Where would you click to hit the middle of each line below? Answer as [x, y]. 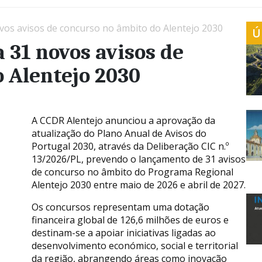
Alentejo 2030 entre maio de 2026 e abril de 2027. [139, 185]
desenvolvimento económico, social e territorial [135, 245]
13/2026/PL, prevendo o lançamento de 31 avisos [139, 159]
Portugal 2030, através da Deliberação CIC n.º [130, 146]
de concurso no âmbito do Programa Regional [132, 172]
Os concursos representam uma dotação [120, 207]
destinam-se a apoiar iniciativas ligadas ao [124, 232]
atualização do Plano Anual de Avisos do [119, 133]
